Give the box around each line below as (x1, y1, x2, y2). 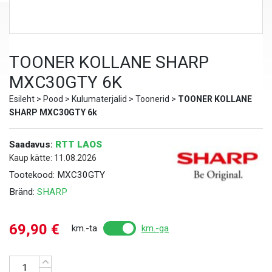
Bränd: (9, 186, 37, 197)
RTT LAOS (55, 138, 102, 150)
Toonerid (135, 93, 169, 104)
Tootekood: (9, 169, 57, 180)
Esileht (9, 93, 35, 104)
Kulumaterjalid (72, 93, 127, 104)
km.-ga (141, 222, 169, 234)
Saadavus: (9, 138, 55, 150)
